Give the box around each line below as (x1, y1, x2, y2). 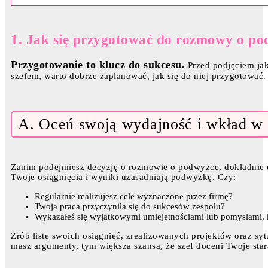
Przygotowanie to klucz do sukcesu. (11, 59, 185, 71)
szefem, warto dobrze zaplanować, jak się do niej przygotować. (11, 71, 266, 81)
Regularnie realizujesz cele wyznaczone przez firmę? (35, 191, 233, 202)
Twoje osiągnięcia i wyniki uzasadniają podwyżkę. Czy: (11, 172, 236, 182)
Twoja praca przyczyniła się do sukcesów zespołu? (35, 202, 225, 212)
